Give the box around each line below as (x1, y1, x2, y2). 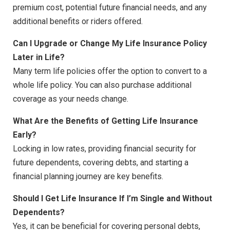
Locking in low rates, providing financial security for (13, 144, 196, 154)
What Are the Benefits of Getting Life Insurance (13, 116, 198, 126)
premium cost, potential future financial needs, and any (13, 3, 207, 13)
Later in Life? (13, 52, 65, 63)
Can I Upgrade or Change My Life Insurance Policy (13, 39, 207, 49)
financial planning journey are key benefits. (13, 171, 163, 182)
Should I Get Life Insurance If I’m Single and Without (13, 194, 212, 204)
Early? (13, 130, 36, 140)
